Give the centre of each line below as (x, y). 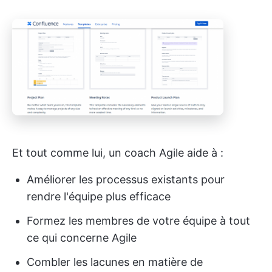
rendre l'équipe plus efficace (99, 197)
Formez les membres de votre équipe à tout (138, 221)
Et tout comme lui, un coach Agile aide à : (118, 153)
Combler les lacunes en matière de (115, 262)
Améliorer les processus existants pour (126, 180)
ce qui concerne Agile (82, 238)
